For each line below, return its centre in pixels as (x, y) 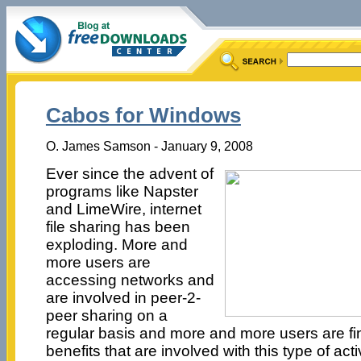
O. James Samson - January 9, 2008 (149, 145)
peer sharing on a (106, 315)
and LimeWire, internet (123, 209)
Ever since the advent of (129, 173)
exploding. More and (116, 244)
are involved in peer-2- (123, 297)
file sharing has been (118, 226)
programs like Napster (122, 191)
